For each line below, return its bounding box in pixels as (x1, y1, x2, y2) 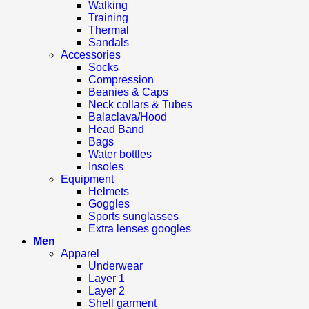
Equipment (61, 172, 114, 185)
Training (88, 11, 128, 23)
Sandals (88, 36, 129, 48)
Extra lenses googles (88, 222, 191, 235)
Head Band (88, 123, 144, 135)
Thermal (88, 23, 129, 36)
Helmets (88, 185, 129, 197)
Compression (88, 73, 154, 86)
